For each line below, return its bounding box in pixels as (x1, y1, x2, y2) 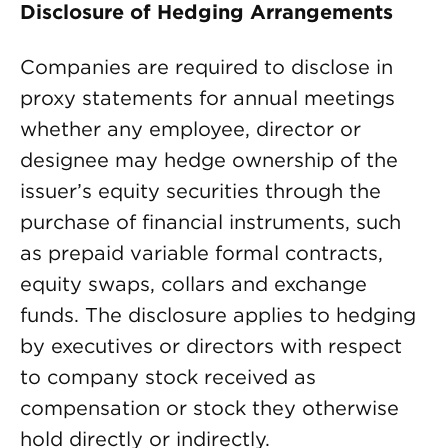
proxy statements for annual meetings (20, 86, 395, 110)
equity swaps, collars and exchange (20, 272, 367, 296)
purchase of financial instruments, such (20, 210, 401, 234)
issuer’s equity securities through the (20, 179, 381, 203)
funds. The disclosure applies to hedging (20, 303, 416, 327)
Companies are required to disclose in (20, 55, 393, 79)
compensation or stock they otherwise (20, 396, 399, 420)
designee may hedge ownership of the (20, 148, 398, 172)
